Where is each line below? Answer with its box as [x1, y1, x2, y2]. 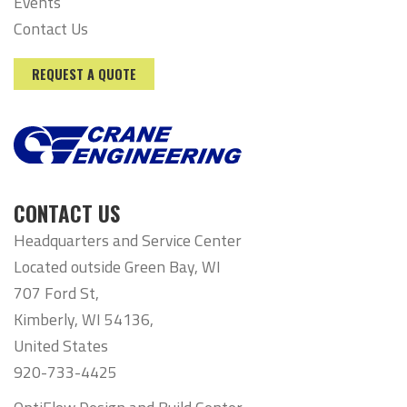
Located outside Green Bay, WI [14, 254, 221, 280]
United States [14, 333, 108, 359]
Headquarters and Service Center [14, 228, 242, 253]
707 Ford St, [14, 281, 99, 306]
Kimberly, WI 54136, [14, 307, 154, 333]
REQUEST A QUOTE [32, 64, 136, 84]
